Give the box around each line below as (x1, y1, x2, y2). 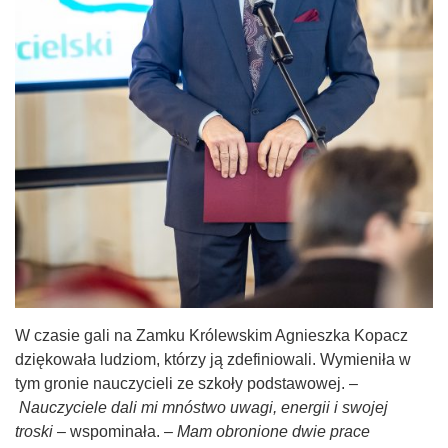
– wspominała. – (53, 422, 177, 440)
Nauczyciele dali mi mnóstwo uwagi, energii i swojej (19, 398, 388, 416)
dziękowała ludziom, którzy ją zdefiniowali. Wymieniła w (15, 350, 411, 368)
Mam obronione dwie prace (177, 422, 370, 440)
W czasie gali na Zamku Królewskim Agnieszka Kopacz (15, 326, 408, 344)
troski (15, 422, 53, 440)
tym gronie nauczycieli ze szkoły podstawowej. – (15, 374, 358, 392)
